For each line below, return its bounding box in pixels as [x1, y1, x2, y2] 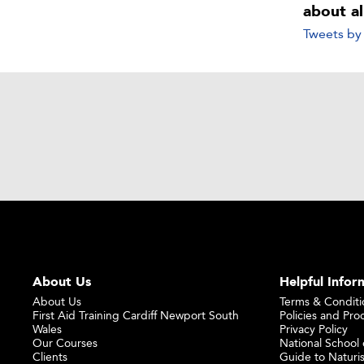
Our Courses [32, 335, 98, 349]
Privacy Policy [279, 321, 348, 336]
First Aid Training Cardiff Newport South [32, 307, 240, 322]
